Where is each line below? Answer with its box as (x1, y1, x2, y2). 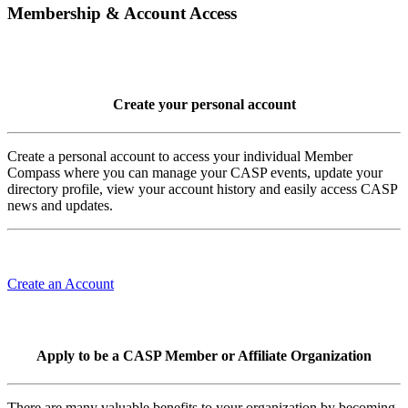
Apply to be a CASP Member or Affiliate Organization (36, 347, 372, 363)
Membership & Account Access (7, 4, 237, 24)
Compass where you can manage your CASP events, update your (7, 164, 382, 180)
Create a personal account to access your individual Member (7, 148, 352, 164)
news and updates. (7, 197, 117, 213)
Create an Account (7, 275, 114, 291)
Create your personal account (112, 96, 296, 112)
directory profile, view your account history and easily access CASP (7, 180, 397, 197)
